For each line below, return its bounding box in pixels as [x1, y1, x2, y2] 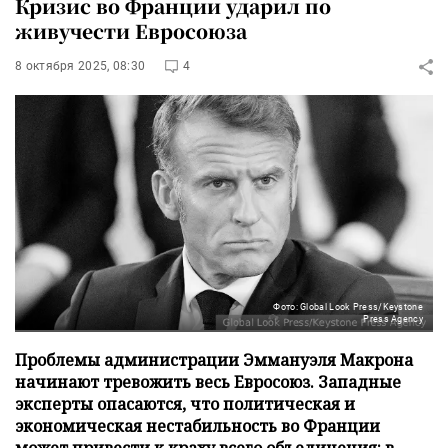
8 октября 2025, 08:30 [15, 59, 146, 73]
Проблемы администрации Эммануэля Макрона [15, 348, 413, 371]
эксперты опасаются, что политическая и [15, 392, 355, 415]
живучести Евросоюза [15, 17, 247, 44]
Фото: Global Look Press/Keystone [273, 301, 423, 312]
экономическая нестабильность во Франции [15, 414, 380, 437]
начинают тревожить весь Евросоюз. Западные [15, 370, 401, 393]
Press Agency [363, 313, 423, 324]
